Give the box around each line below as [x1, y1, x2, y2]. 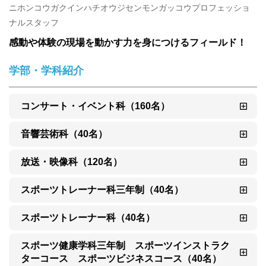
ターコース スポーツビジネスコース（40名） [21, 254, 221, 264]
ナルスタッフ [9, 18, 59, 27]
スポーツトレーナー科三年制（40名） [21, 185, 183, 195]
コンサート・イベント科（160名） [21, 101, 170, 111]
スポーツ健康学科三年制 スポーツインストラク [21, 240, 230, 251]
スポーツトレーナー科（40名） [21, 213, 155, 223]
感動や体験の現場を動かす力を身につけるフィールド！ [9, 37, 246, 47]
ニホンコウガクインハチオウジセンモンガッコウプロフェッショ [9, 3, 250, 12]
